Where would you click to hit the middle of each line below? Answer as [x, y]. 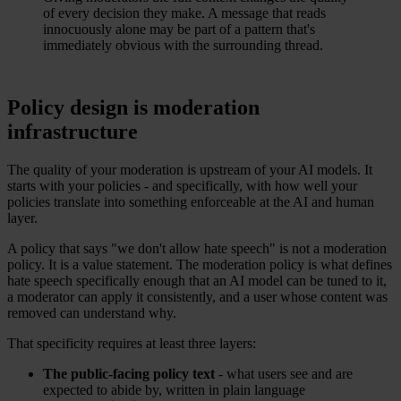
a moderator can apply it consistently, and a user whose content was [197, 297]
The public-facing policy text [129, 374]
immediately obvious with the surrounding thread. [185, 46]
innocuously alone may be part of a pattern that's [179, 30]
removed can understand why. [92, 313]
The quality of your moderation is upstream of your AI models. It [190, 170]
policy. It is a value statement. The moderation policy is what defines [200, 265]
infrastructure [73, 132]
